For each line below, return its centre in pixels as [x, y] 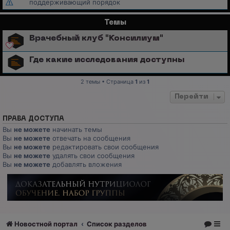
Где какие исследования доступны [107, 60]
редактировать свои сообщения [104, 147]
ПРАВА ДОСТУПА [33, 119]
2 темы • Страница [108, 81]
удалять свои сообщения [92, 155]
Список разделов [117, 224]
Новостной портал [46, 224]
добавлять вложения [86, 164]
